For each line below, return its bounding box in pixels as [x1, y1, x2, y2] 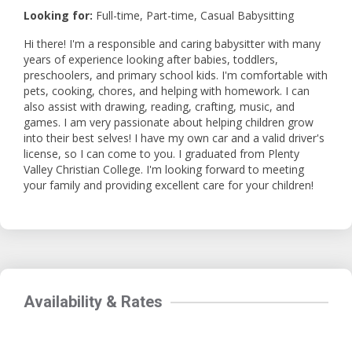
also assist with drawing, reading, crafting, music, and [24, 99, 295, 114]
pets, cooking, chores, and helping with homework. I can [24, 83, 310, 98]
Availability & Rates [24, 292, 163, 311]
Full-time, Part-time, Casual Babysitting [96, 8, 294, 23]
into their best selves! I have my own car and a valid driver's [24, 130, 324, 145]
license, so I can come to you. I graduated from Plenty [24, 146, 299, 161]
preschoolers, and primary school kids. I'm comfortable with [24, 68, 328, 82]
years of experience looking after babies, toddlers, [24, 52, 278, 67]
